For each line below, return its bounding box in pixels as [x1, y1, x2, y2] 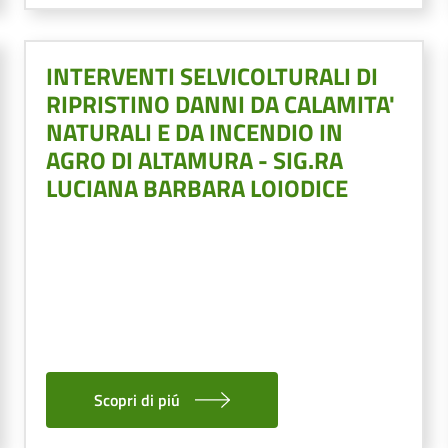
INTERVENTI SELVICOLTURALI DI [46, 57, 378, 94]
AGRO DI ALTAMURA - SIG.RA [46, 141, 343, 178]
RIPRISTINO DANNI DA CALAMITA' [46, 85, 395, 122]
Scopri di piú [94, 387, 180, 412]
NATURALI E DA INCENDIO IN [46, 113, 343, 150]
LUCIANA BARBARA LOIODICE [46, 169, 348, 206]
